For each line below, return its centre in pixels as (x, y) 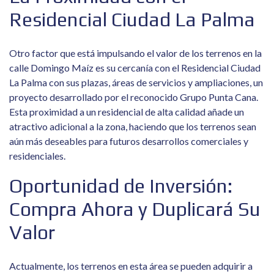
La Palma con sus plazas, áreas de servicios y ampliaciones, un (136, 82)
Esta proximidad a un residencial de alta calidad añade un (127, 112)
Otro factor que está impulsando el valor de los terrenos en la (135, 53)
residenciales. (37, 156)
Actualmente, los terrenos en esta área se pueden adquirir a (131, 266)
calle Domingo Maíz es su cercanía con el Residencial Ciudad (135, 68)
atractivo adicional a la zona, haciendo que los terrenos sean (133, 126)
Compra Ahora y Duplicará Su (135, 209)
